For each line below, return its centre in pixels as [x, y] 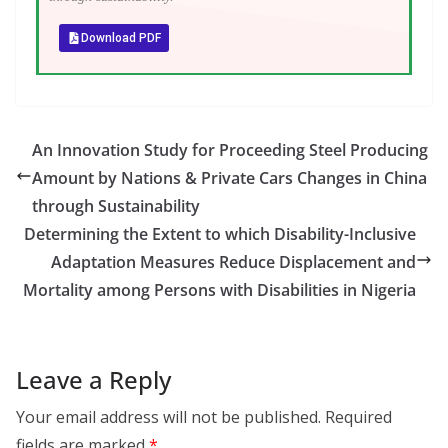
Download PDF [121, 38]
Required [358, 417]
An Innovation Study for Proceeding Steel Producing [230, 150]
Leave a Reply [93, 379]
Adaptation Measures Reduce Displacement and [233, 262]
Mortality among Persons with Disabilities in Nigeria [219, 290]
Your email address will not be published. [168, 417]
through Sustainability [116, 206]
